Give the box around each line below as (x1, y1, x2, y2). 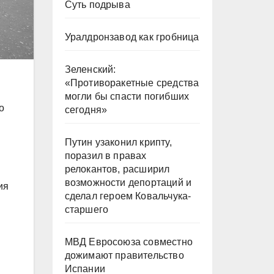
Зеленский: (64, 64, 116, 75)
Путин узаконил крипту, (64, 137, 172, 147)
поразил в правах (64, 150, 147, 161)
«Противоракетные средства (64, 78, 199, 88)
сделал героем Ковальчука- (64, 191, 191, 201)
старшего (64, 204, 109, 215)
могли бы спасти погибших (64, 91, 190, 102)
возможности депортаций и (64, 177, 192, 188)
